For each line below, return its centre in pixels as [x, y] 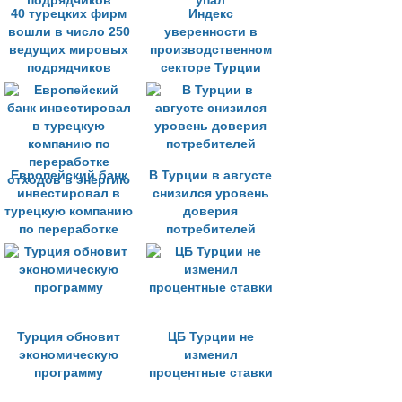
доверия [210, 211]
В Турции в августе [210, 175]
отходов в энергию [69, 247]
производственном [210, 50]
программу [69, 373]
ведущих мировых [69, 50]
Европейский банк [69, 175]
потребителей [210, 229]
